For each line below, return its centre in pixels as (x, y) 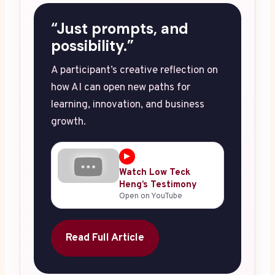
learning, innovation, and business (128, 105)
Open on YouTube (151, 197)
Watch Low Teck (155, 173)
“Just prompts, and (120, 29)
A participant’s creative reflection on (134, 71)
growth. (68, 122)
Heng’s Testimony (158, 185)
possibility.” (92, 46)
